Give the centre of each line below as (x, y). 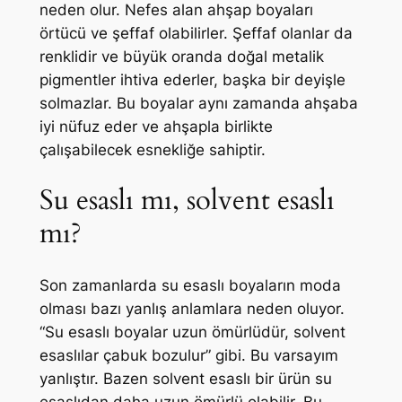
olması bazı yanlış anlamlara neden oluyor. (192, 309)
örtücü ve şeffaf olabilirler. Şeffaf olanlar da (196, 33)
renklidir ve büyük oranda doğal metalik (181, 56)
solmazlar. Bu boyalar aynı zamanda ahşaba (198, 103)
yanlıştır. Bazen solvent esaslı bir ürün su (185, 379)
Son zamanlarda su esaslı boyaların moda (190, 286)
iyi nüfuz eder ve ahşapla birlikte (156, 126)
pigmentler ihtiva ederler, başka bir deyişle (192, 79)
